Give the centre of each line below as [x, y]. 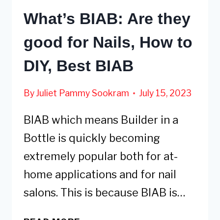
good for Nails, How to [108, 42]
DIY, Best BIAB [79, 66]
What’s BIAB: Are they [107, 18]
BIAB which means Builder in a [101, 120]
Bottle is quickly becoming [92, 138]
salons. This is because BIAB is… [104, 193]
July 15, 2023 [165, 93]
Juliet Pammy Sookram [83, 93]
